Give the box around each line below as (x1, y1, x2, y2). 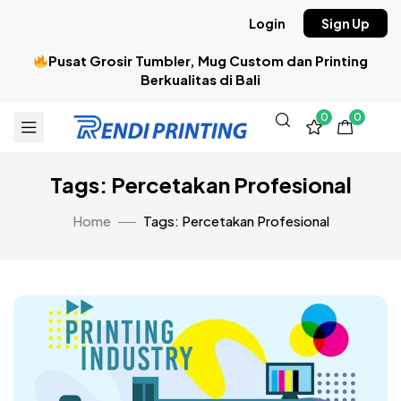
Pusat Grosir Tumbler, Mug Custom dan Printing (48, 52, 369, 69)
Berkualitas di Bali (141, 71, 260, 88)
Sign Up (321, 15, 370, 31)
